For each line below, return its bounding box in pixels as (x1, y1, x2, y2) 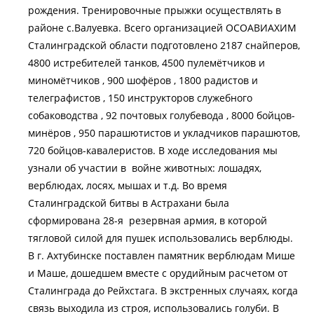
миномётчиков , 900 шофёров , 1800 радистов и (28, 73, 258, 87)
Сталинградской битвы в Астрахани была (28, 196, 229, 210)
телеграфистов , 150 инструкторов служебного (28, 90, 252, 104)
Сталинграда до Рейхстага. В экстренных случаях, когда (28, 283, 298, 297)
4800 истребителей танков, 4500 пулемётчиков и (28, 55, 265, 69)
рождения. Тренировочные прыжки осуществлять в (28, 3, 281, 17)
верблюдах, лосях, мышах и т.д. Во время (28, 178, 227, 192)
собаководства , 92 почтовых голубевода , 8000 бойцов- (28, 108, 295, 122)
